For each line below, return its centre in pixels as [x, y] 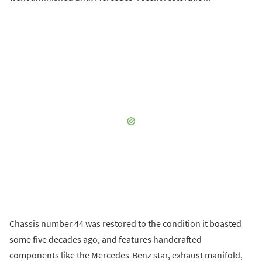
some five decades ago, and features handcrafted [106, 239]
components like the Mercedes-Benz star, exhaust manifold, [126, 255]
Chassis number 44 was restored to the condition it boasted [125, 223]
